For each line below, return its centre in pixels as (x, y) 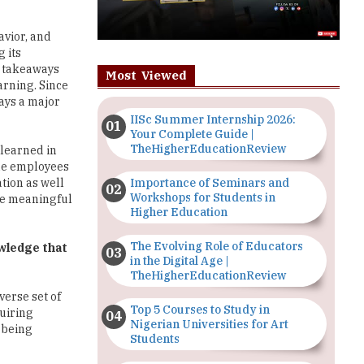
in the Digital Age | (179, 260)
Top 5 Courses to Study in (199, 309)
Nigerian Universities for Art (209, 324)
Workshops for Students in (202, 197)
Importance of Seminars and (209, 182)
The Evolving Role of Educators (216, 246)
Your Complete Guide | (192, 134)
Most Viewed (146, 75)
